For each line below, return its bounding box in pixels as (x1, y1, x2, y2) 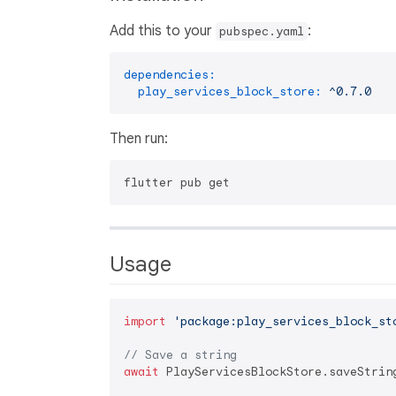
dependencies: (124, 67, 216, 83)
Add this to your (110, 22, 216, 41)
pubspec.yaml (219, 24, 304, 40)
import (124, 314, 166, 330)
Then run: (110, 130, 168, 148)
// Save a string (124, 347, 237, 363)
